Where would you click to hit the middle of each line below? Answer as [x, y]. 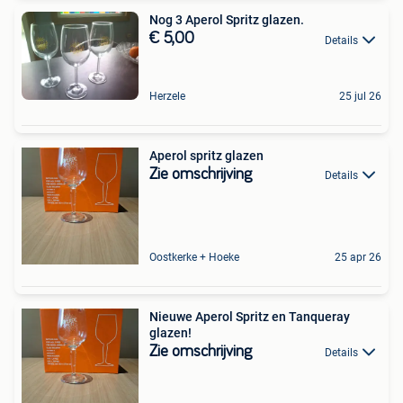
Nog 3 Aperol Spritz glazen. [227, 20]
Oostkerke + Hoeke [194, 257]
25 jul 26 [360, 96]
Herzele [167, 96]
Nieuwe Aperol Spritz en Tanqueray [250, 317]
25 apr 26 [358, 257]
